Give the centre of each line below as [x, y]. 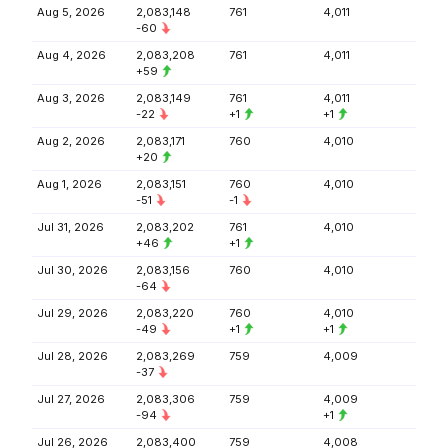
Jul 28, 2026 [72, 356]
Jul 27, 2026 [71, 399]
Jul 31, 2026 [70, 227]
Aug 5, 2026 [71, 12]
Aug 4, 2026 [71, 55]
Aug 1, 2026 [69, 184]
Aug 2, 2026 [71, 141]
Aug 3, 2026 [71, 98]
